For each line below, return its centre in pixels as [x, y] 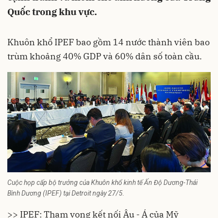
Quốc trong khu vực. [52, 12]
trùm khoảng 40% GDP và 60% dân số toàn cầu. [105, 56]
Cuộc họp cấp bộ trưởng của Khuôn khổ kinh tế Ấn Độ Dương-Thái [102, 183]
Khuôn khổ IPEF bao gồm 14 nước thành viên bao [109, 42]
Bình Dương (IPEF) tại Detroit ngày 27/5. [66, 193]
